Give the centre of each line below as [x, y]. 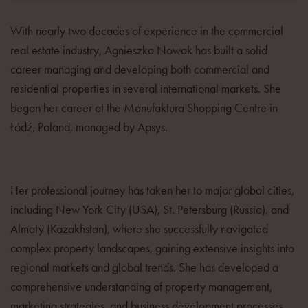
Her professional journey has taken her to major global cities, [152, 190]
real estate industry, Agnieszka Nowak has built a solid [139, 50]
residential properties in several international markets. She [146, 88]
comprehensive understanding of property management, [141, 286]
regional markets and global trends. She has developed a [144, 267]
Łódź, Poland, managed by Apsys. [89, 127]
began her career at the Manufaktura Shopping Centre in [144, 108]
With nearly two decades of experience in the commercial [147, 31]
